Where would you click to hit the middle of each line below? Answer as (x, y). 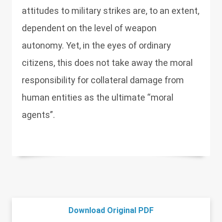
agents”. (38, 115)
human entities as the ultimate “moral (98, 97)
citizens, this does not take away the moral (107, 63)
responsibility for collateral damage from (103, 80)
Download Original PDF (111, 210)
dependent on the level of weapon (89, 28)
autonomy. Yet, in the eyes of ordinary (96, 45)
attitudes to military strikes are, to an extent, (111, 11)
